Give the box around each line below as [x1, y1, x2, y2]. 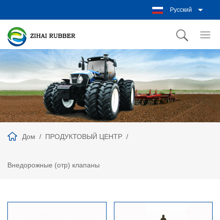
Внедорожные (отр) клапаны [7, 161, 100, 169]
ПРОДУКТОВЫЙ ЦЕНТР [45, 133, 122, 141]
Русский [170, 6, 192, 13]
